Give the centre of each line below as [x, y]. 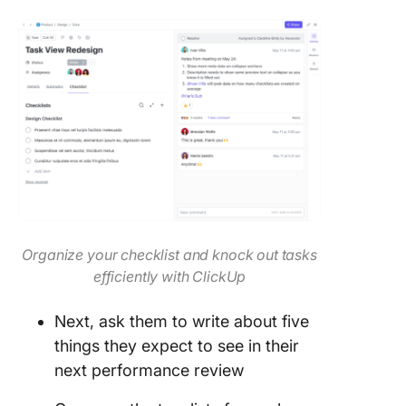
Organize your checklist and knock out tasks [169, 255]
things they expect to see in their [177, 346]
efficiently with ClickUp [169, 276]
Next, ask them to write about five [182, 321]
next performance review [149, 370]
